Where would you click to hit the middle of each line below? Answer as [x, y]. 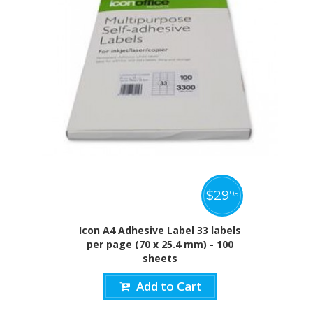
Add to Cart [169, 286]
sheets [160, 259]
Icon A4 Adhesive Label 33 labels [160, 231]
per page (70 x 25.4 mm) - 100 [160, 245]
